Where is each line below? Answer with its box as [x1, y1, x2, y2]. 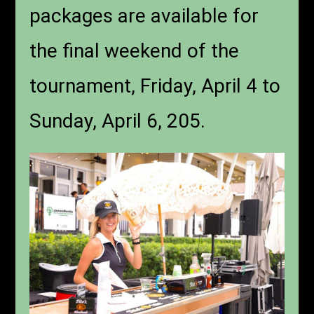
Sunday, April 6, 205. [29, 109, 206, 132]
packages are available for [29, 4, 259, 27]
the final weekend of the [29, 39, 240, 62]
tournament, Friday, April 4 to [29, 74, 281, 97]
